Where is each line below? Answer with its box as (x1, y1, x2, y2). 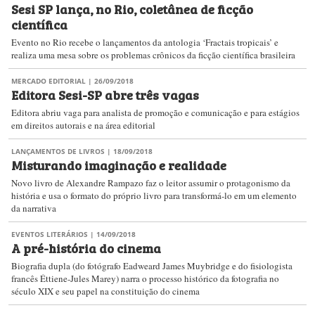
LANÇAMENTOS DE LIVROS (11, 146, 105, 156)
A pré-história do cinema (11, 238, 161, 257)
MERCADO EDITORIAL (11, 76, 86, 86)
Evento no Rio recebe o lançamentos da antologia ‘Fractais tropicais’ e (11, 36, 278, 49)
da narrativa (11, 202, 56, 214)
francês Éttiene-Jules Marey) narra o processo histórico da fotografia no (11, 272, 279, 285)
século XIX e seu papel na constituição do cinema (11, 285, 200, 297)
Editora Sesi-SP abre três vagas (11, 84, 199, 104)
